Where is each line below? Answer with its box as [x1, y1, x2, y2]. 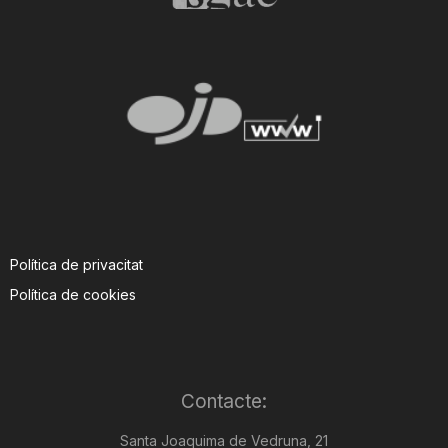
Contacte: [181, 389, 267, 413]
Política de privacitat [10, 255, 143, 273]
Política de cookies [10, 285, 136, 303]
